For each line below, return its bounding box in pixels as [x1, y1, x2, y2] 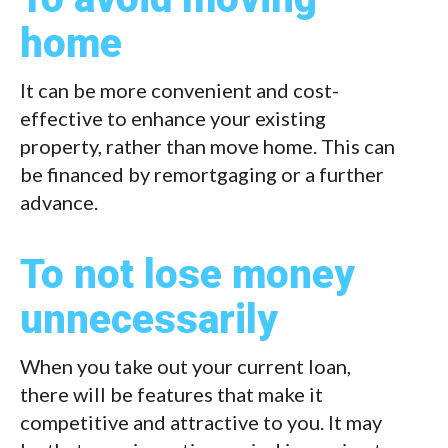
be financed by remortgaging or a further [20, 162, 384, 187]
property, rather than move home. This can [20, 134, 395, 159]
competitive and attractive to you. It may [20, 410, 382, 435]
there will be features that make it [20, 382, 323, 407]
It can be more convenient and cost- [20, 78, 339, 103]
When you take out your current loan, [20, 354, 351, 379]
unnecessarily [20, 296, 278, 344]
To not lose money [20, 251, 355, 299]
